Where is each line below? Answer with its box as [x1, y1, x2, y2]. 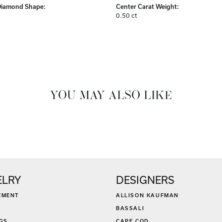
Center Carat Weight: [116, 3, 179, 10]
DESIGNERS [116, 174, 174, 186]
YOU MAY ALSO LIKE [50, 90, 172, 103]
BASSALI [116, 205, 145, 212]
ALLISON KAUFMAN [116, 192, 179, 199]
